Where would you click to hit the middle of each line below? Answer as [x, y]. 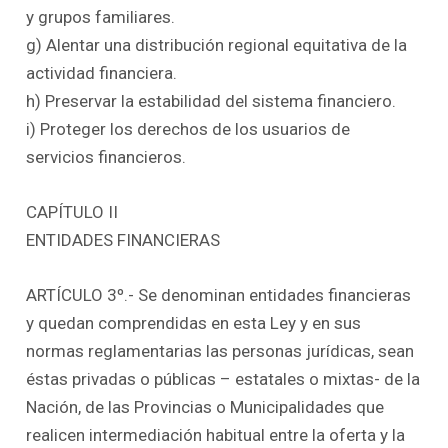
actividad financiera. [102, 72]
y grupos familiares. [101, 16]
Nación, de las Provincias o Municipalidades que [205, 407]
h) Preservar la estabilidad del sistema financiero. [211, 100]
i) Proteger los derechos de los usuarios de [188, 128]
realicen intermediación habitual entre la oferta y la [216, 435]
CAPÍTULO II [72, 212]
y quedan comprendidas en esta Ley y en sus [194, 323]
